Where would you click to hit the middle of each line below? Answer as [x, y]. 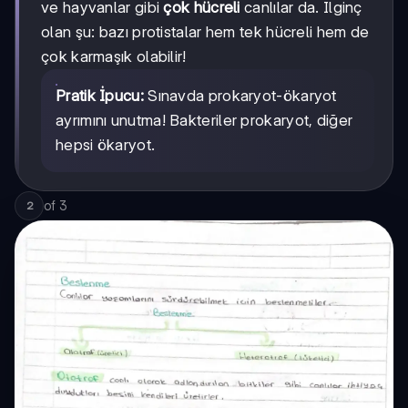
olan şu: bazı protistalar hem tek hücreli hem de [205, 31]
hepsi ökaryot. [106, 144]
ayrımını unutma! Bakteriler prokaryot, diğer [204, 120]
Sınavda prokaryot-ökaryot [240, 95]
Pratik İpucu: [100, 95]
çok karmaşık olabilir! [114, 56]
